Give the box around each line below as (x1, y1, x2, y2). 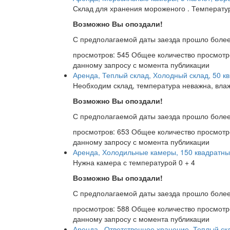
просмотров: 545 (73, 49, 131, 60)
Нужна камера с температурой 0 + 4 (73, 157, 195, 168)
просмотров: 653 (73, 126, 131, 137)
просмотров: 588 (73, 203, 131, 214)
